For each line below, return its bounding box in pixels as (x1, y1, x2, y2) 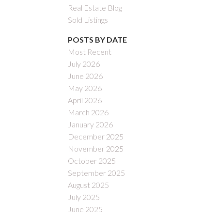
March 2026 (68, 108, 109, 117)
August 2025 (68, 180, 109, 190)
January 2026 (68, 120, 113, 129)
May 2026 (68, 83, 102, 93)
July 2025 (68, 192, 100, 202)
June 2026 (68, 71, 103, 81)
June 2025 (68, 204, 103, 214)
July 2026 (68, 59, 100, 69)
